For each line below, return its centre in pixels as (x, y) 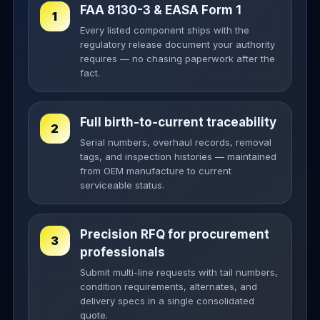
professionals (122, 252)
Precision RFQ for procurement (174, 234)
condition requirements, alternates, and (168, 286)
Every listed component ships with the (164, 30)
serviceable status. (122, 185)
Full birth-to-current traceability (178, 122)
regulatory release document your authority (177, 44)
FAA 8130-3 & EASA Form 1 (160, 10)
